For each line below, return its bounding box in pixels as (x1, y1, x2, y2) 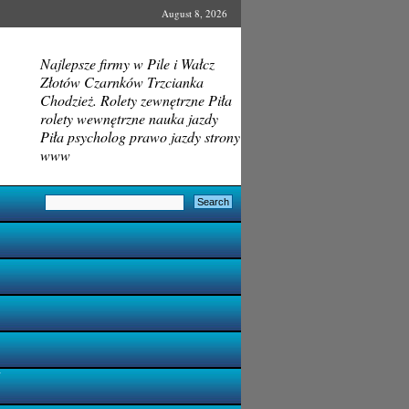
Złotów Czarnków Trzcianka (39, 72, 204, 91)
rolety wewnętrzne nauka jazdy (39, 109, 218, 128)
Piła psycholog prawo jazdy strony (39, 127, 240, 146)
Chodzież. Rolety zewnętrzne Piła (39, 90, 232, 110)
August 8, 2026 (161, 6, 227, 20)
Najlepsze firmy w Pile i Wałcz (39, 54, 215, 73)
